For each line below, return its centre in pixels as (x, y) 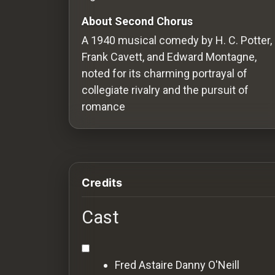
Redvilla (34, 16)
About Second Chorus (137, 21)
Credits (102, 182)
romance (103, 106)
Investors (39, 158)
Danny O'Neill (207, 265)
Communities (46, 106)
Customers (43, 203)
